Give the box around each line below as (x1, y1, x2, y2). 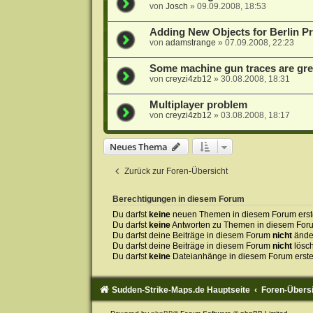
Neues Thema (109, 140, 168, 154)
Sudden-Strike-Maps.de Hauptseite (111, 284, 250, 295)
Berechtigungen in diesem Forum (112, 195, 245, 204)
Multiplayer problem (149, 99, 247, 111)
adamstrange (165, 38, 216, 48)
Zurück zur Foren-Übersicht (124, 166, 228, 177)
